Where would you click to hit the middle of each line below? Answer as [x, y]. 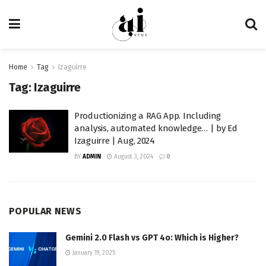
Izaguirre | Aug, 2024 [115, 141]
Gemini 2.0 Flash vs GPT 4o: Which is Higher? [152, 238]
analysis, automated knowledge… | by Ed [156, 128]
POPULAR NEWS [45, 211]
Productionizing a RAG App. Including [148, 116]
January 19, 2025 [93, 253]
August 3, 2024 [133, 157]
